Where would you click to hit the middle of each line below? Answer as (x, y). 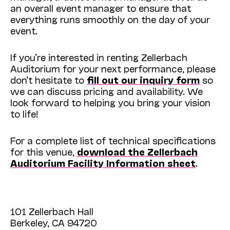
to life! (24, 114)
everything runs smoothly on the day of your (110, 19)
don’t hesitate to (49, 80)
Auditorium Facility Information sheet (103, 163)
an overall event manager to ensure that (101, 8)
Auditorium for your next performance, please (113, 69)
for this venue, (44, 152)
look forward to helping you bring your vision (110, 102)
